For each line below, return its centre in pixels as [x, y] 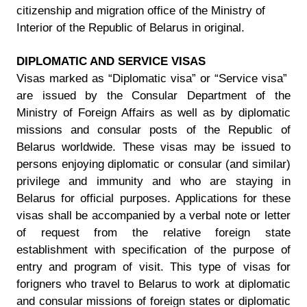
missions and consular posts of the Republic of [153, 130]
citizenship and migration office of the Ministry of [141, 11]
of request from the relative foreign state [153, 233]
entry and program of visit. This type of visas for [153, 267]
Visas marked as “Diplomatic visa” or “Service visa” [153, 78]
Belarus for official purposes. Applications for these [153, 198]
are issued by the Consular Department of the [153, 96]
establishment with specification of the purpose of [153, 250]
